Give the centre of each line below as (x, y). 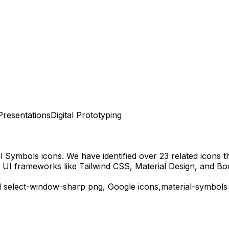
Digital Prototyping (86, 115)
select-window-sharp (44, 187)
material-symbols (194, 187)
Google (122, 187)
